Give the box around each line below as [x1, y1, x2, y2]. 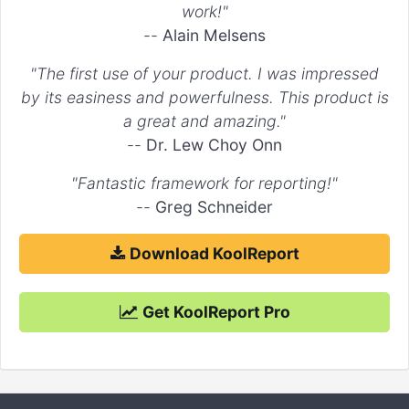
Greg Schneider [155, 197, 273, 217]
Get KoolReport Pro [142, 302, 290, 322]
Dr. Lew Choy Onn [146, 135, 282, 155]
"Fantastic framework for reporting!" [71, 173, 338, 194]
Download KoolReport [129, 244, 299, 264]
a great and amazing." [123, 111, 286, 131]
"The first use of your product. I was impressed [30, 64, 379, 84]
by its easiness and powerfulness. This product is [20, 88, 389, 108]
